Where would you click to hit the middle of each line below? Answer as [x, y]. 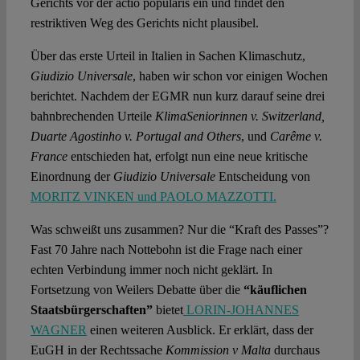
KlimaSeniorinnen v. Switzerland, [239, 117]
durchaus [295, 350]
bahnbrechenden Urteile [92, 117]
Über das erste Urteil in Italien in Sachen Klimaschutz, [168, 56]
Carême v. [296, 137]
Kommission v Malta [218, 350]
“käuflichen [275, 290]
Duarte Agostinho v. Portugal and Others [135, 137]
